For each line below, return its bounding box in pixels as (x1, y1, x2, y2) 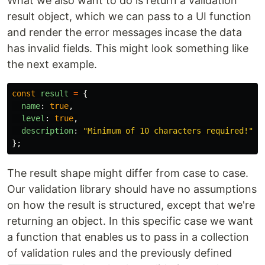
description (21, 126, 73, 135)
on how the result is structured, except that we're (7, 199, 255, 211)
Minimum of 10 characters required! (88, 126, 248, 135)
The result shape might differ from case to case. (7, 167, 248, 179)
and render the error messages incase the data (7, 26, 242, 38)
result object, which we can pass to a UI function (7, 10, 251, 22)
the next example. (7, 58, 97, 70)
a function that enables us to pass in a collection (7, 231, 249, 243)
